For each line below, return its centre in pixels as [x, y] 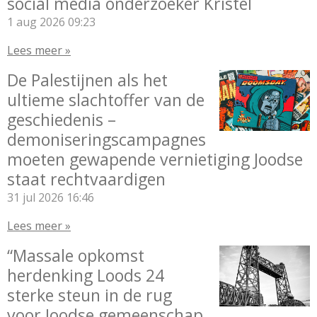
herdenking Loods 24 [86, 275]
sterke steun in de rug [90, 295]
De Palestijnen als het [87, 80]
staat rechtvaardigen [86, 179]
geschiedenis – [62, 120]
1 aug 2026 [36, 22]
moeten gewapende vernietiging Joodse [155, 159]
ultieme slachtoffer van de [106, 100]
